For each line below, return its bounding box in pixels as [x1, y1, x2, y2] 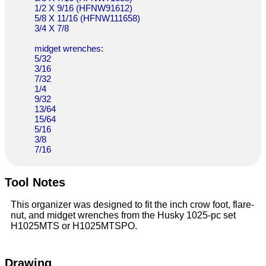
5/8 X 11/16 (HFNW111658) [34, 12, 140, 23]
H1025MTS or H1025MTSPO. [11, 220, 137, 231]
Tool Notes [5, 176, 65, 189]
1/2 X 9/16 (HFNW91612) [34, 2, 132, 13]
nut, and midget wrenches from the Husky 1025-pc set [11, 210, 236, 220]
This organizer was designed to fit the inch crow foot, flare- [11, 199, 254, 210]
